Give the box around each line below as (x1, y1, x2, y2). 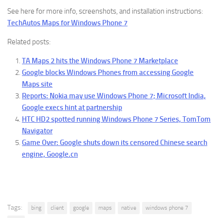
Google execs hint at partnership (22, 103, 122, 112)
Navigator (22, 127, 53, 135)
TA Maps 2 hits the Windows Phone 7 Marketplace (22, 56, 178, 65)
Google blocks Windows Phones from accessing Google (22, 68, 194, 77)
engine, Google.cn (22, 150, 78, 159)
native (121, 204, 136, 211)
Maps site (22, 80, 53, 89)
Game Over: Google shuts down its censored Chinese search (22, 138, 207, 147)
